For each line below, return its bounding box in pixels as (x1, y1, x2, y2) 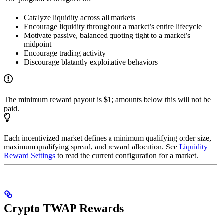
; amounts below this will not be (111, 95, 211, 104)
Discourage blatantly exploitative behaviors (24, 58, 158, 67)
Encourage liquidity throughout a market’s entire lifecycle (24, 22, 202, 31)
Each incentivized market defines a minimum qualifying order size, (4, 134, 211, 143)
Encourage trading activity (24, 49, 106, 58)
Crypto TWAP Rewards (4, 202, 124, 215)
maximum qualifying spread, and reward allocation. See (4, 143, 179, 151)
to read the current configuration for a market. (55, 151, 198, 160)
